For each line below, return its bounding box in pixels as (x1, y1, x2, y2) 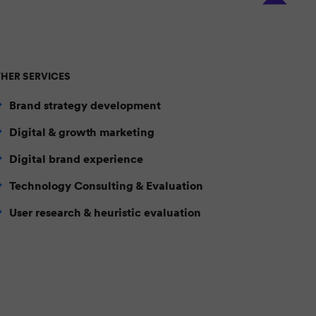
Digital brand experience (9, 151, 143, 166)
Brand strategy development (9, 97, 161, 113)
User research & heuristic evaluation (9, 205, 201, 220)
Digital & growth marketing (9, 124, 154, 140)
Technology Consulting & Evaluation (9, 178, 203, 193)
